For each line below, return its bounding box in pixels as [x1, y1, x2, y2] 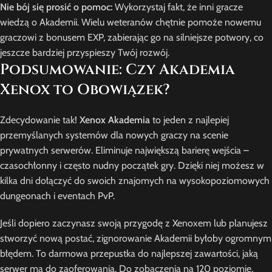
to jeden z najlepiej [150, 114, 229, 126]
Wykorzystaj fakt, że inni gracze [112, 1, 243, 13]
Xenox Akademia [80, 114, 150, 126]
